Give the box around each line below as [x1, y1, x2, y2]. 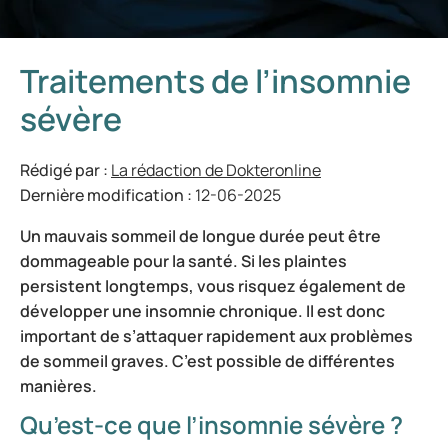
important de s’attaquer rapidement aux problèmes [20, 325, 413, 347]
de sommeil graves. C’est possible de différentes [20, 350, 395, 372]
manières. [20, 375, 97, 397]
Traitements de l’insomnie [20, 59, 411, 103]
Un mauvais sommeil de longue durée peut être [20, 225, 381, 247]
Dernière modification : [20, 184, 195, 206]
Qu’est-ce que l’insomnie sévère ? [20, 408, 403, 441]
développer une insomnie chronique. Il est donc [20, 300, 385, 322]
